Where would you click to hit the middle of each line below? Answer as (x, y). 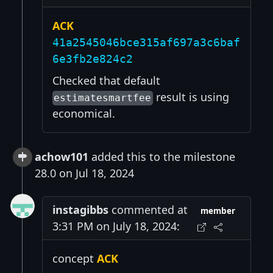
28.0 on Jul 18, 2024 (84, 173)
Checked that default (106, 81)
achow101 (62, 157)
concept (75, 259)
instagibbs (80, 210)
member (218, 211)
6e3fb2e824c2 (93, 59)
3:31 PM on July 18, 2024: (116, 226)
